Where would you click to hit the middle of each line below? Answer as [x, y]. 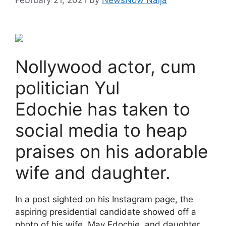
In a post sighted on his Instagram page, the [104, 199]
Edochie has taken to [103, 109]
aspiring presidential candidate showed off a [106, 212]
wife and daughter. [93, 172]
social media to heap [101, 130]
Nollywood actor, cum [105, 66]
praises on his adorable [111, 151]
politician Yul [67, 88]
